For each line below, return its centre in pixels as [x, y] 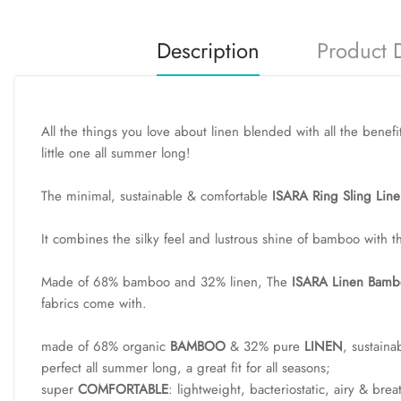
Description [208, 50]
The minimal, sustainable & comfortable [154, 196]
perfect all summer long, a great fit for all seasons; [186, 367]
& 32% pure [265, 346]
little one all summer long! [116, 153]
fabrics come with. [94, 303]
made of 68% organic [106, 346]
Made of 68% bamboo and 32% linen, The [166, 282]
